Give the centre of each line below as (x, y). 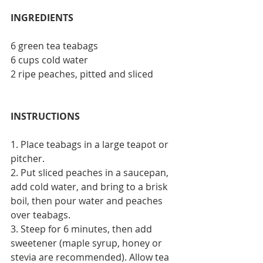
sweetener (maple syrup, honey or (87, 243)
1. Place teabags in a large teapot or (91, 145)
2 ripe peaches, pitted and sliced (82, 74)
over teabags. (41, 215)
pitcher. (28, 159)
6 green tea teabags (54, 46)
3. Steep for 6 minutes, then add (82, 229)
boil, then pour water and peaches (88, 201)
